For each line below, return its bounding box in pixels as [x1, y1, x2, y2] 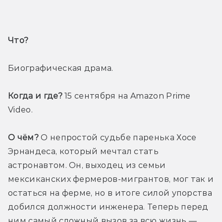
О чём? [8, 133, 39, 143]
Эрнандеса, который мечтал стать [8, 147, 159, 157]
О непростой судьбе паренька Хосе [38, 133, 197, 143]
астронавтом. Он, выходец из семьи [8, 161, 166, 170]
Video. [8, 105, 33, 115]
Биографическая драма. [8, 63, 113, 73]
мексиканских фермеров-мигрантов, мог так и [8, 174, 214, 184]
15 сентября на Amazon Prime [64, 91, 191, 101]
